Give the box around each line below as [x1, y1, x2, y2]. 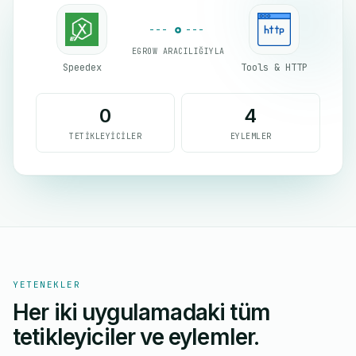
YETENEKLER [13, 279, 81, 290]
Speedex [62, 61, 102, 74]
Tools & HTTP [240, 61, 308, 74]
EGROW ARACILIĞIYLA [131, 45, 225, 56]
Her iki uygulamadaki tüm [13, 299, 270, 326]
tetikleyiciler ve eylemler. [13, 323, 260, 350]
